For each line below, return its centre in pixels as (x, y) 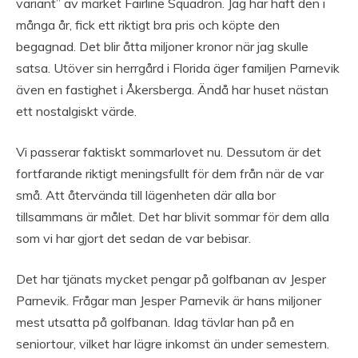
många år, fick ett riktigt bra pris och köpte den (148, 25)
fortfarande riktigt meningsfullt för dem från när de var (170, 174)
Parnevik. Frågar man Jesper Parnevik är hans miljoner (169, 301)
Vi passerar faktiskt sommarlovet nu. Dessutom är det (169, 152)
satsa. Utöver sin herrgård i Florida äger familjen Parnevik (178, 68)
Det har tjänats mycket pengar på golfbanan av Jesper (171, 279)
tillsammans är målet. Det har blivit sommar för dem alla (173, 217)
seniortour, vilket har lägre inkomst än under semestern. (173, 344)
